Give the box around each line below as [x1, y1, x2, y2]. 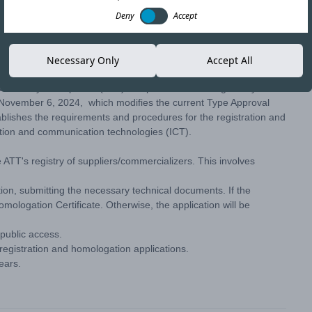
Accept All [206, 54, 253, 67]
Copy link [228, 33, 274, 45]
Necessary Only [46, 54, 119, 67]
